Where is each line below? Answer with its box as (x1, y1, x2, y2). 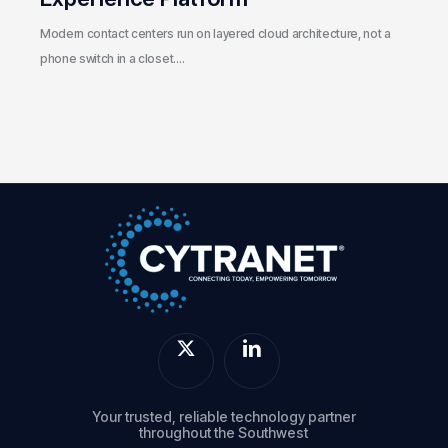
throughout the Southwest (139, 424, 309, 441)
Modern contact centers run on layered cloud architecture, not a (39, 25, 391, 41)
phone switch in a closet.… (39, 50, 185, 66)
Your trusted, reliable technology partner (91, 408, 356, 425)
